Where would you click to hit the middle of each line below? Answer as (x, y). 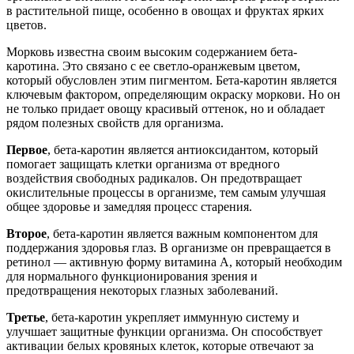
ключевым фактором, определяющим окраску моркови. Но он (173, 95)
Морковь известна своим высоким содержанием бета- (152, 52)
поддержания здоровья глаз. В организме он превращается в (169, 248)
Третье (26, 318)
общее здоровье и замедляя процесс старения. (129, 207)
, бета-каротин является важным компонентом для (182, 234)
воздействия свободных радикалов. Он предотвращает (154, 179)
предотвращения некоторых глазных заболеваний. (142, 291)
